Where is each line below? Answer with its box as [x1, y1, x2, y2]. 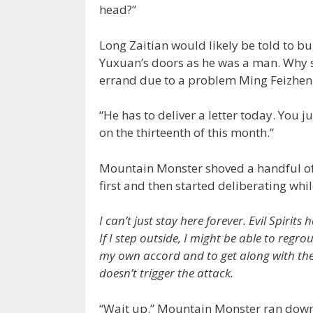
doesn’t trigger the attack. [99, 265, 233, 282]
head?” [99, 1, 136, 18]
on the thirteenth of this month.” [99, 124, 274, 141]
